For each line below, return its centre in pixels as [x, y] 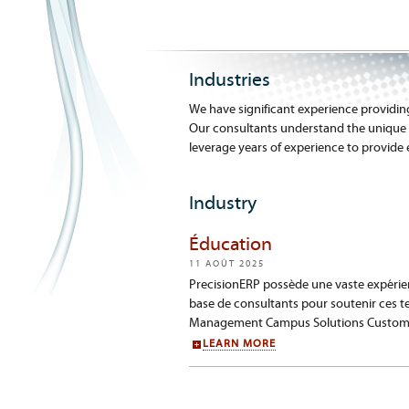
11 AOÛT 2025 [227, 264]
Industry [223, 203]
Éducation [231, 244]
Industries [230, 80]
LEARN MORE [239, 344]
